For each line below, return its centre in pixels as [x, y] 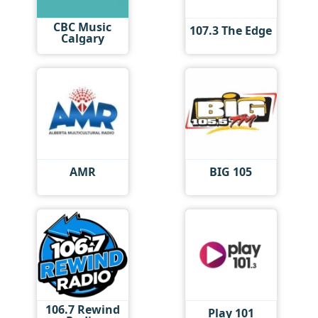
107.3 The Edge [231, 31]
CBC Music [83, 27]
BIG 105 [231, 172]
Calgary [82, 38]
